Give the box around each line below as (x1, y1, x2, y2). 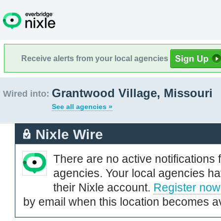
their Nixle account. (53, 181, 153, 194)
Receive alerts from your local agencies (21, 54, 170, 63)
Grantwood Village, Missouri (52, 86, 213, 100)
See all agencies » (52, 103, 112, 110)
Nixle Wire (36, 126, 103, 142)
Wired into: (3, 89, 49, 99)
